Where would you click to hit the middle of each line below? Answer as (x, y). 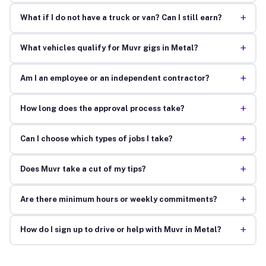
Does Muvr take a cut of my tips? (83, 169)
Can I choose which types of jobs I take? (96, 139)
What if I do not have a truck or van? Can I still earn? (121, 18)
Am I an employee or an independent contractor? (115, 78)
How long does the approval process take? (102, 109)
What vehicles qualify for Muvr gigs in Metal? (109, 48)
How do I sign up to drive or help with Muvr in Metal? (121, 230)
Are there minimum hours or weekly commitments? (118, 199)
